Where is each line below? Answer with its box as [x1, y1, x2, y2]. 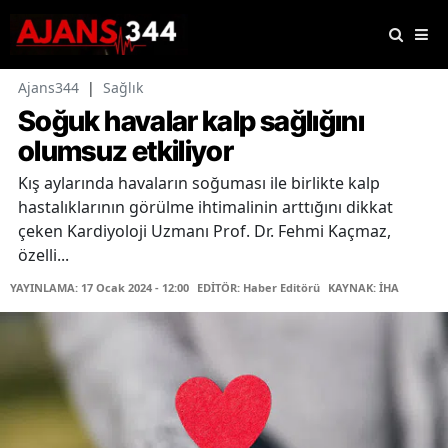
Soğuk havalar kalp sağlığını [18, 104, 365, 139]
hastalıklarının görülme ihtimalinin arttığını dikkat [18, 196, 393, 219]
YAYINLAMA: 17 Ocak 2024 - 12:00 [10, 280, 189, 296]
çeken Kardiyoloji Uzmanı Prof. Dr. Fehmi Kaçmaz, [18, 220, 391, 243]
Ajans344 [18, 78, 79, 98]
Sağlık [103, 78, 143, 98]
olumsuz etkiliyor [18, 134, 234, 169]
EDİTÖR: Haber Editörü [197, 280, 320, 296]
